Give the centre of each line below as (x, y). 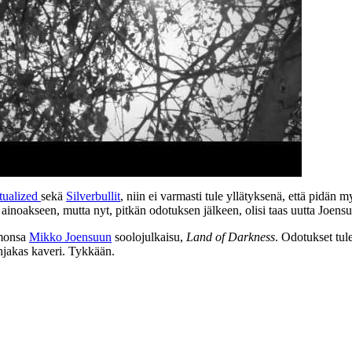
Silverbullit (93, 196)
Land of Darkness (231, 236)
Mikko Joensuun (70, 236)
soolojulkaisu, (149, 236)
